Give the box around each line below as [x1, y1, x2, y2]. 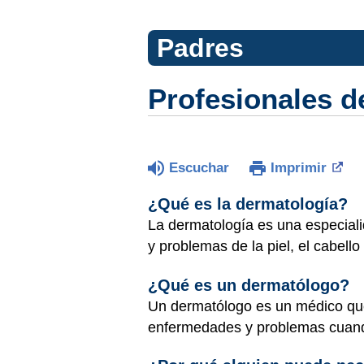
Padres [156, 33, 244, 63]
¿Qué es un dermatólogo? [148, 275, 349, 294]
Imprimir [271, 160, 327, 175]
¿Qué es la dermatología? [148, 195, 348, 213]
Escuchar [169, 160, 229, 175]
